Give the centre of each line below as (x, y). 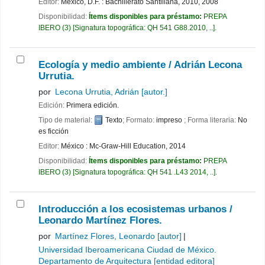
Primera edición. (93, 105)
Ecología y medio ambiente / (106, 65)
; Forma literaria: (211, 120)
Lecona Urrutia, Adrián (97, 92)
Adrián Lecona (208, 65)
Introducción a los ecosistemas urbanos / (135, 209)
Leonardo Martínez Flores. (100, 220)
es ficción (54, 131)
